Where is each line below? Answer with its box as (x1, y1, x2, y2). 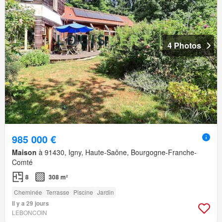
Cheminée (14, 188, 42, 197)
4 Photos (167, 40, 201, 52)
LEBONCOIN (12, 208, 47, 217)
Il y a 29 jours (12, 199, 49, 208)
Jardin (97, 188, 114, 197)
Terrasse (46, 188, 69, 197)
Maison (12, 147, 37, 158)
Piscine (73, 188, 93, 197)
